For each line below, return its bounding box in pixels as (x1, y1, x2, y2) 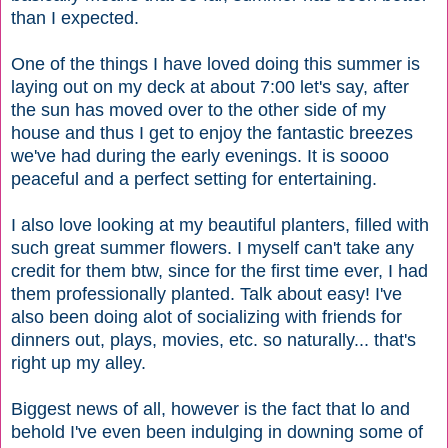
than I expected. (11, 7, 139, 28)
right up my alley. (11, 352, 151, 373)
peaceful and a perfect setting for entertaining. (11, 168, 382, 189)
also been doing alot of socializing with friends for (11, 306, 402, 327)
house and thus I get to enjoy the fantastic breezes (11, 122, 413, 143)
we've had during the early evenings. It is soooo (11, 145, 389, 166)
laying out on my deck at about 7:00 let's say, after (11, 76, 409, 97)
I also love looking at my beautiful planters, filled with (11, 214, 429, 235)
